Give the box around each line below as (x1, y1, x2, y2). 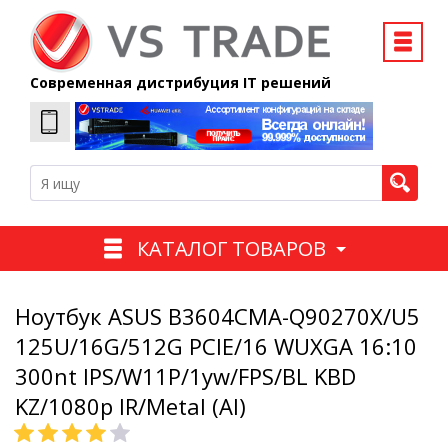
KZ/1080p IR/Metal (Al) (15, 391, 246, 422)
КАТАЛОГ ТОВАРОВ (136, 234, 326, 262)
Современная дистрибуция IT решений (30, 73, 331, 92)
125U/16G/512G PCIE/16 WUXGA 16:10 (15, 331, 417, 362)
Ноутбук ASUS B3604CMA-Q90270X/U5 (15, 301, 420, 332)
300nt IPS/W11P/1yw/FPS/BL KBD (15, 361, 356, 392)
